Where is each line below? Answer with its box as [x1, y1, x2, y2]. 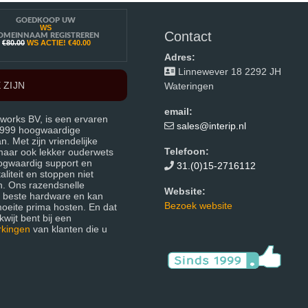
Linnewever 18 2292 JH [175, 66, 281, 77]
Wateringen [164, 80, 214, 91]
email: [164, 106, 192, 117]
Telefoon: [164, 146, 209, 157]
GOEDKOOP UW [15, 16, 76, 24]
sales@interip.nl [177, 120, 246, 131]
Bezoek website [164, 200, 232, 211]
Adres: [164, 52, 198, 63]
